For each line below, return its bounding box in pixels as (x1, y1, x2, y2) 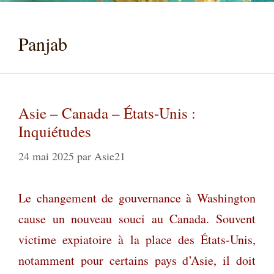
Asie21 (94, 148, 125, 163)
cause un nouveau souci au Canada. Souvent (18, 210, 256, 227)
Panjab (18, 31, 67, 56)
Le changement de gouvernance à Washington (18, 189, 256, 206)
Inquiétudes (18, 120, 91, 141)
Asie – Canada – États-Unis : (18, 102, 196, 123)
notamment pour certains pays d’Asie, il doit (18, 251, 256, 268)
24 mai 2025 (18, 148, 74, 163)
